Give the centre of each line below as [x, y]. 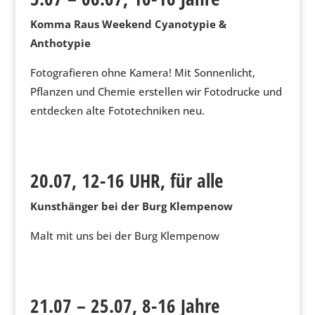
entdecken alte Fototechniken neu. [117, 110]
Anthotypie [60, 43]
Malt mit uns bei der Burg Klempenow [124, 236]
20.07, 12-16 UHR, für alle [126, 180]
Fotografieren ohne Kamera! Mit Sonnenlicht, [142, 72]
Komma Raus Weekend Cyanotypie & [128, 24]
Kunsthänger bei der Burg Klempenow [131, 206]
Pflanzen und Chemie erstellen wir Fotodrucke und [156, 91]
